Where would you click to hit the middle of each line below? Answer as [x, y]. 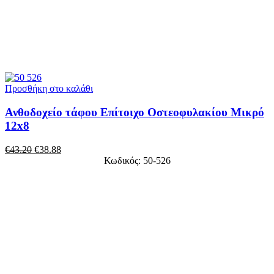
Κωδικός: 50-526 [137, 160]
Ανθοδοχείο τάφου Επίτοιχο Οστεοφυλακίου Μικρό [135, 113]
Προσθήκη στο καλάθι [49, 89]
